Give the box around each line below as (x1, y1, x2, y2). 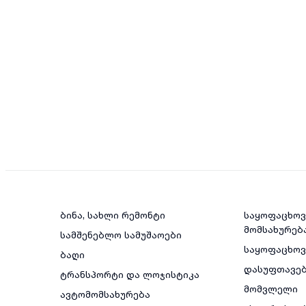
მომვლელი (243, 283, 298, 295)
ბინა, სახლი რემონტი (60, 209, 165, 221)
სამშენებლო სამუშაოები (60, 229, 182, 241)
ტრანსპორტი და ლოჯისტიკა (60, 268, 199, 281)
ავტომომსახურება (60, 288, 150, 301)
